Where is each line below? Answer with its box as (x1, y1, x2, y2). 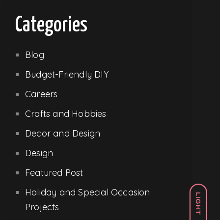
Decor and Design (25, 127, 101, 139)
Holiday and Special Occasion (25, 186, 150, 198)
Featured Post (25, 166, 83, 178)
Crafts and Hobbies (25, 108, 107, 119)
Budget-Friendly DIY (25, 68, 109, 80)
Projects (25, 201, 59, 213)
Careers (25, 88, 58, 100)
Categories (15, 15, 87, 36)
